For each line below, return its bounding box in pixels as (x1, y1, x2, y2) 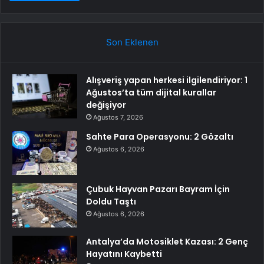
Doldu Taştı (86, 195, 136, 207)
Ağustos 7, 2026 (93, 113, 143, 121)
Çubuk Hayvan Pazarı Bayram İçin (86, 183, 230, 195)
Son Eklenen (105, 36, 159, 48)
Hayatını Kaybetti (86, 247, 162, 260)
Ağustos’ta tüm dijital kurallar (86, 86, 216, 98)
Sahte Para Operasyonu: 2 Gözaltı (86, 130, 233, 143)
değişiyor (86, 98, 126, 111)
